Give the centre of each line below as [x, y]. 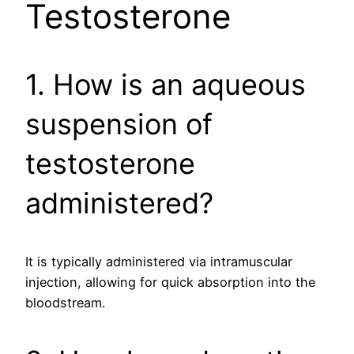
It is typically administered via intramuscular [159, 262]
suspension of [119, 124]
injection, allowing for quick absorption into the [170, 282]
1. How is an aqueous [166, 85]
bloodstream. [65, 303]
